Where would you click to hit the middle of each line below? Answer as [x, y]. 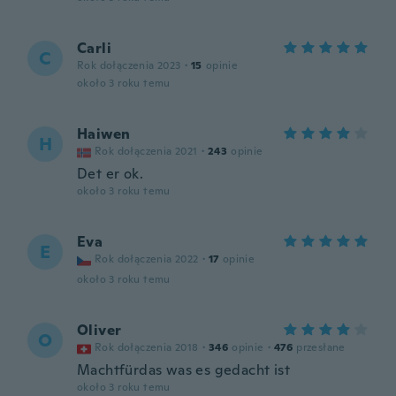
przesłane [321, 347]
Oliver [99, 330]
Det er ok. [110, 174]
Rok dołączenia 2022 [147, 259]
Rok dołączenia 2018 [147, 347]
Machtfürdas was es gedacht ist [183, 370]
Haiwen [104, 134]
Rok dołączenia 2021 [146, 151]
